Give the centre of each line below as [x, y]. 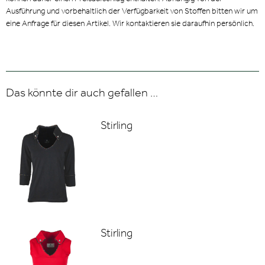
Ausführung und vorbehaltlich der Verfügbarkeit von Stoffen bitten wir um [132, 11]
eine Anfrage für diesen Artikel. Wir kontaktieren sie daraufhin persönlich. [130, 23]
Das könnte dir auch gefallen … [82, 92]
